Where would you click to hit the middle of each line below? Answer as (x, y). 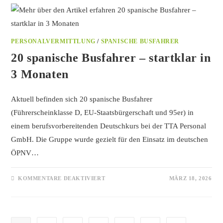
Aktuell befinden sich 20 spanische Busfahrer (82, 99)
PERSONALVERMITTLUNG (53, 42)
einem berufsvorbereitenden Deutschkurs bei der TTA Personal (109, 126)
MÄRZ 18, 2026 (190, 178)
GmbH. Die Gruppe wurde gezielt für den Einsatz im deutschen (110, 140)
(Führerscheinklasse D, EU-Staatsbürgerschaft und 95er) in (103, 113)
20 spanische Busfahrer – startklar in (111, 58)
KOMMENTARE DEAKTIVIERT (62, 178)
